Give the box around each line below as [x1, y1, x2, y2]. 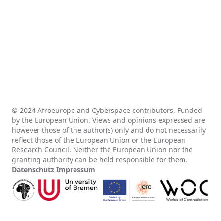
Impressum [56, 165, 95, 174]
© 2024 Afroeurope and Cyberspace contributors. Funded [12, 106, 202, 115]
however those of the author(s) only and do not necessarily [12, 125, 206, 135]
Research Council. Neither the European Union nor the [12, 145, 193, 154]
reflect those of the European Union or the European [12, 135, 185, 145]
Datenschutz [12, 165, 54, 174]
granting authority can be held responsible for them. [12, 155, 187, 164]
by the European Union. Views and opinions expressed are [12, 115, 205, 125]
